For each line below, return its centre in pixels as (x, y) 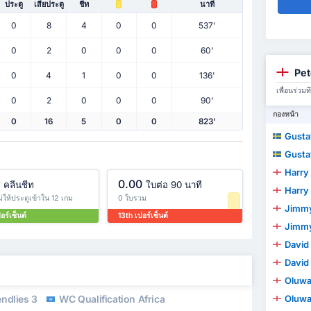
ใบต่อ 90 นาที (174, 185)
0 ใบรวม (133, 198)
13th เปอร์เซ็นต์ (143, 216)
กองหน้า (285, 115)
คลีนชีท (18, 185)
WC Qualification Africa (111, 299)
